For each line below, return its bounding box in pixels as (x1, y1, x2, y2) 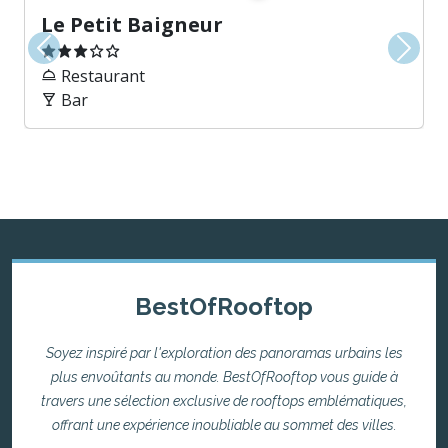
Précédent (42, 47, 119, 70)
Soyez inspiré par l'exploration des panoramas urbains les (45, 344, 403, 361)
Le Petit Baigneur (41, 10, 223, 38)
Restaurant (57, 64, 145, 87)
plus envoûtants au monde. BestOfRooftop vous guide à (50, 368, 398, 385)
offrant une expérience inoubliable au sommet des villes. (51, 416, 397, 433)
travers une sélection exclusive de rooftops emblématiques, (41, 392, 407, 409)
